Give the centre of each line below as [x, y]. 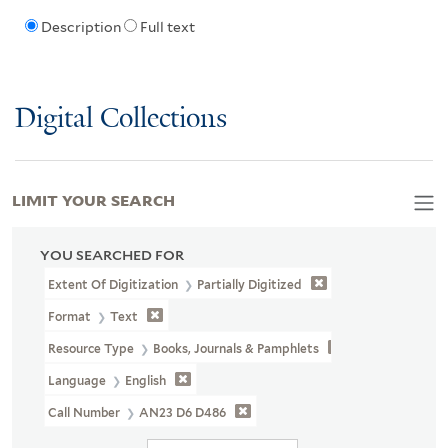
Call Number [86, 412]
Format [71, 316]
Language [79, 380]
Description [80, 27]
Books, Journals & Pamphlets [236, 348]
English [146, 380]
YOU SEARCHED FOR [112, 254]
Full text [167, 27]
